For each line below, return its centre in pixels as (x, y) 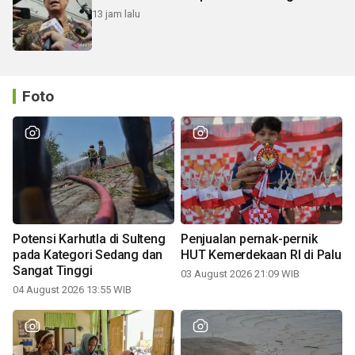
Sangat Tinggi (53, 270)
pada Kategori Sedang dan (88, 254)
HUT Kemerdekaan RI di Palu (261, 254)
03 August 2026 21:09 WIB (240, 273)
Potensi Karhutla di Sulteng (89, 239)
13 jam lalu (116, 14)
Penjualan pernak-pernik (249, 239)
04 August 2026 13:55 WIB (72, 289)
